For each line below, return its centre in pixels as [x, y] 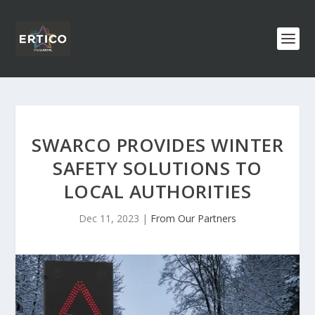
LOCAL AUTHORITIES [157, 191]
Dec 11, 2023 [109, 218]
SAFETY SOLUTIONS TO [157, 168]
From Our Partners [193, 218]
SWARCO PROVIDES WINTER [157, 145]
